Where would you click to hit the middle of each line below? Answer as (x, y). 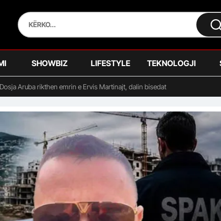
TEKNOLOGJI (171, 63)
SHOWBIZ (50, 63)
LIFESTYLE (110, 63)
